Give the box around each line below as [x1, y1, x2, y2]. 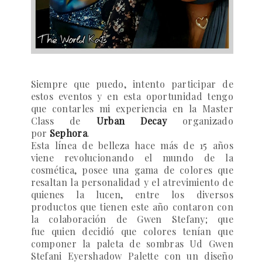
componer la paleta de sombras [30, 237, 190, 250]
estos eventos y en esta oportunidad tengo [30, 90, 233, 103]
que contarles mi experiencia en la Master [30, 102, 233, 115]
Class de [30, 115, 96, 127]
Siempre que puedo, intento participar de [30, 78, 233, 91]
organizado [166, 115, 233, 127]
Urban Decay [96, 115, 167, 127]
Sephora [49, 127, 87, 140]
